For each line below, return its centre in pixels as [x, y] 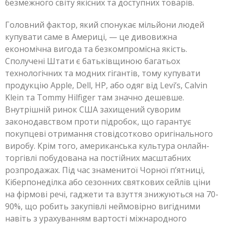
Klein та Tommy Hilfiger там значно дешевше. [95, 97]
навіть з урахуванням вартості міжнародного [96, 218]
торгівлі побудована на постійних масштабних [98, 158]
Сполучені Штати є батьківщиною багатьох [93, 61]
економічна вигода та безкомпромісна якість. [96, 49]
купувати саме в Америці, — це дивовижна [91, 37]
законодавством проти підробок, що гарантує [98, 121]
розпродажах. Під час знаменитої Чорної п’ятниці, [105, 170]
